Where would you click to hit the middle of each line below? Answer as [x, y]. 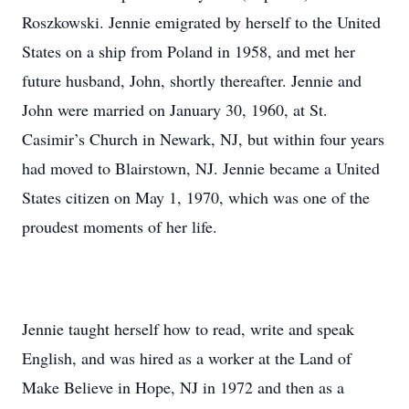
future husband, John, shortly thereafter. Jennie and [192, 80]
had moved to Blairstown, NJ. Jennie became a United [201, 168]
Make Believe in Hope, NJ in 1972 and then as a [183, 387]
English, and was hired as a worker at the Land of [187, 358]
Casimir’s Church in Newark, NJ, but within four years [203, 139]
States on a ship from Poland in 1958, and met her [189, 51]
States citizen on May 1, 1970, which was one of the [196, 197]
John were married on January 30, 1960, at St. [175, 110]
